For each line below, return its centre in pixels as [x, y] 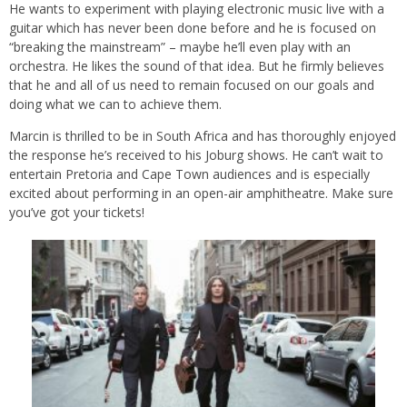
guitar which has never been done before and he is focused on [193, 27]
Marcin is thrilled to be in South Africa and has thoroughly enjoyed [203, 135]
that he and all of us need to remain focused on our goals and [192, 84]
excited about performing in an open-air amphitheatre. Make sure [201, 193]
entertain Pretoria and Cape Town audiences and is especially [189, 174]
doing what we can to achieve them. [115, 104]
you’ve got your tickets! [77, 212]
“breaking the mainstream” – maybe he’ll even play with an [180, 46]
